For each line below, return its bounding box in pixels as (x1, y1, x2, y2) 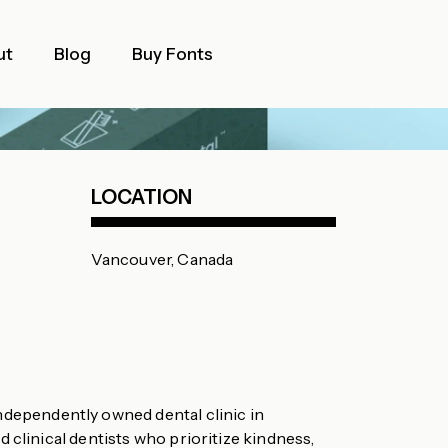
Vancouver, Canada (90, 249, 234, 269)
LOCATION (90, 185, 192, 209)
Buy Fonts (132, 44, 214, 64)
